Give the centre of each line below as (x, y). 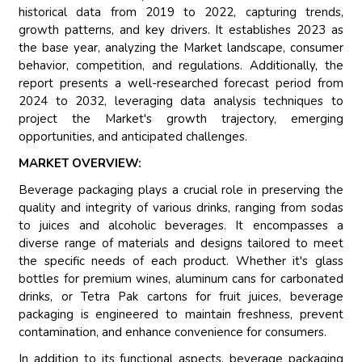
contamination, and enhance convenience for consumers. (173, 333)
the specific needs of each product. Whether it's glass (181, 261)
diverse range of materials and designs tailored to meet (181, 244)
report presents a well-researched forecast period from (181, 84)
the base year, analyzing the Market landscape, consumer (181, 48)
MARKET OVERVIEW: (80, 164)
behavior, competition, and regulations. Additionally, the (181, 66)
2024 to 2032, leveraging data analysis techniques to (181, 101)
